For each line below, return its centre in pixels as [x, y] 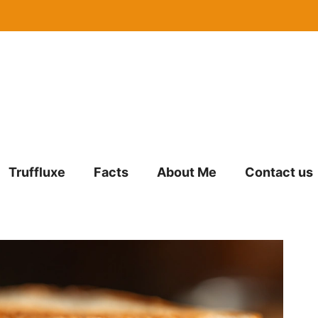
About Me [187, 172]
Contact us [279, 172]
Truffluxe [37, 172]
